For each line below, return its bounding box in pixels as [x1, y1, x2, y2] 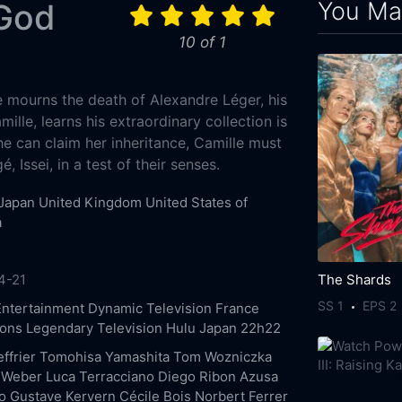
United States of [144, 193, 248, 211]
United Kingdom [38, 193, 142, 211]
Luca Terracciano [45, 367, 154, 385]
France [214, 299, 259, 317]
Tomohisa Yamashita [39, 347, 170, 365]
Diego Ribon [157, 367, 236, 385]
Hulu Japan [165, 319, 237, 336]
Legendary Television [25, 319, 162, 336]
